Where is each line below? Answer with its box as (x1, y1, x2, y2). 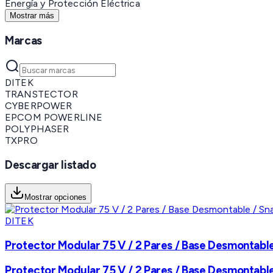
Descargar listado (5, 158, 96, 172)
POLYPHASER (5, 123, 69, 135)
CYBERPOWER (5, 100, 73, 112)
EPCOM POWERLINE (5, 112, 103, 124)
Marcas (5, 33, 42, 48)
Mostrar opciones (24, 192, 87, 202)
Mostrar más (10, 10, 54, 20)
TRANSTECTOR (5, 88, 78, 101)
